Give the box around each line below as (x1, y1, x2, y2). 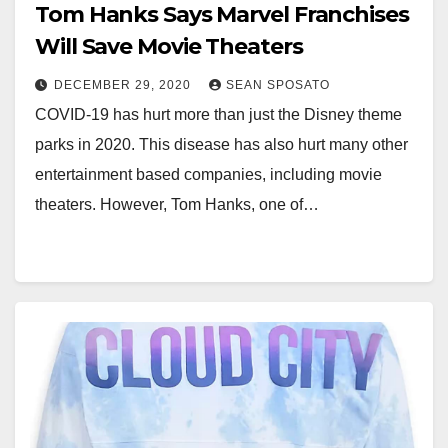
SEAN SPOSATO (226, 77, 330, 92)
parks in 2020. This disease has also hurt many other (35, 135, 408, 153)
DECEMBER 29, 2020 (54, 77, 195, 92)
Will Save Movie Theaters (35, 32, 303, 60)
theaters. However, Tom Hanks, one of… (35, 195, 319, 213)
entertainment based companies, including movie (35, 165, 382, 183)
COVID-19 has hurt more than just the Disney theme (35, 105, 402, 123)
